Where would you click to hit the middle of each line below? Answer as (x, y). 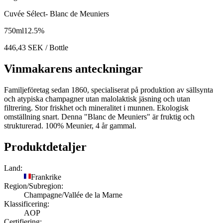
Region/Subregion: (34, 186)
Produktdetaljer (45, 147)
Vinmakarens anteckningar (73, 68)
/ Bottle (56, 48)
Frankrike (46, 177)
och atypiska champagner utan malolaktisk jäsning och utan (97, 99)
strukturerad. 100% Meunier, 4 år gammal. (70, 125)
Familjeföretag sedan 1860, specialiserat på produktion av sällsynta (109, 90)
